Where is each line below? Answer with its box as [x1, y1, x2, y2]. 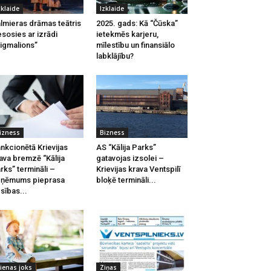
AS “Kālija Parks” [96, 143, 156, 152]
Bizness [99, 128, 125, 137]
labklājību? [96, 51, 134, 60]
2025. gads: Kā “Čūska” [96, 19, 178, 28]
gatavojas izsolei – [96, 154, 164, 163]
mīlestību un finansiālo [96, 41, 175, 50]
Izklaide [99, 4, 124, 13]
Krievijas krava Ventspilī [96, 165, 180, 174]
